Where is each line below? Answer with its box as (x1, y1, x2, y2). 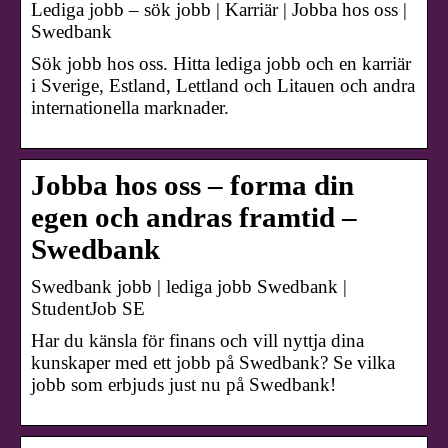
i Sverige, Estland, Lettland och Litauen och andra (31, 75, 415, 97)
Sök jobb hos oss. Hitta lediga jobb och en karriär (31, 53, 411, 75)
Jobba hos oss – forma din (31, 170, 354, 202)
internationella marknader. (31, 97, 229, 119)
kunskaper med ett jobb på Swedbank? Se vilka (31, 352, 395, 374)
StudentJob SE (31, 298, 145, 320)
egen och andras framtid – (31, 202, 357, 234)
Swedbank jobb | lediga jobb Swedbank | (31, 276, 347, 298)
